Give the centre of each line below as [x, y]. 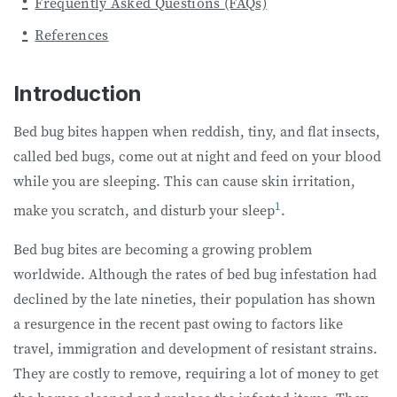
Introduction [78, 93]
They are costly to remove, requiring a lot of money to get [196, 374]
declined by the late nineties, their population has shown [195, 299]
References [72, 35]
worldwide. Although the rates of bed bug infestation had [195, 274]
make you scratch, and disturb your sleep [144, 210]
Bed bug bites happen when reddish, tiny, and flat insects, [197, 131]
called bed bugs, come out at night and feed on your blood [197, 156]
